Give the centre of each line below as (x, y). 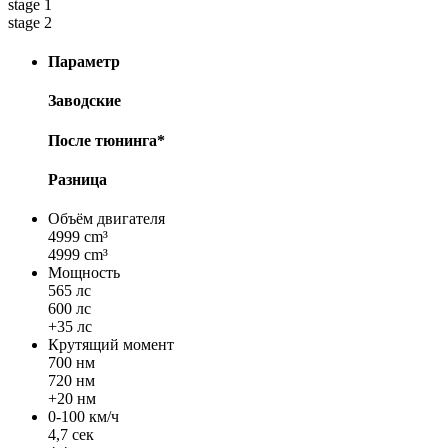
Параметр (84, 62)
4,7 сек (71, 435)
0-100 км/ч (83, 417)
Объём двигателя (106, 219)
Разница (77, 179)
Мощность (84, 273)
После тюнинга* (106, 140)
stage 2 (30, 22)
